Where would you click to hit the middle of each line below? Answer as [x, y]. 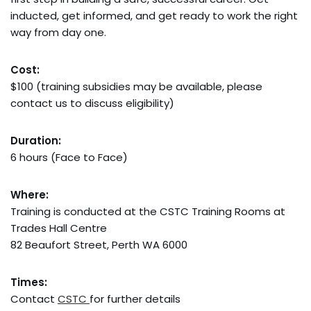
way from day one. [58, 33]
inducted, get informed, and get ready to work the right [154, 16]
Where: [30, 195]
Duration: [36, 141]
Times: [29, 283]
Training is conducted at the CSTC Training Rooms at [148, 212]
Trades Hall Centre [59, 228]
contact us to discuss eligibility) [92, 103]
